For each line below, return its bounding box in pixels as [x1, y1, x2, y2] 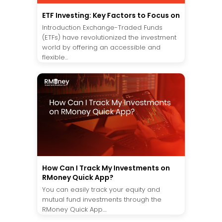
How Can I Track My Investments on [42, 163, 170, 173]
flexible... [42, 52, 68, 62]
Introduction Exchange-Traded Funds [42, 22, 163, 32]
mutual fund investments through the [42, 195, 162, 205]
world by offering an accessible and [42, 42, 161, 52]
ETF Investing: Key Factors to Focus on [42, 10, 180, 20]
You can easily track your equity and [42, 185, 160, 195]
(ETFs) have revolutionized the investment [42, 32, 176, 42]
